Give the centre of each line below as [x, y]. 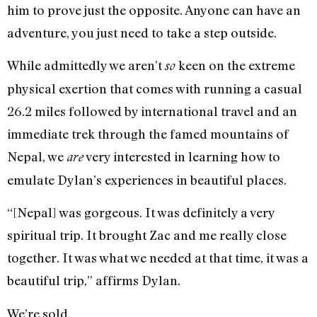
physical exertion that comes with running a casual [155, 88]
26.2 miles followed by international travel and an [152, 111]
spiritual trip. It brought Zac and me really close [147, 235]
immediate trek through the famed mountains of [148, 133]
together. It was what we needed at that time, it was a [158, 258]
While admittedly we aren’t [86, 65]
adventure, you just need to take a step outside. [143, 32]
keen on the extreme [235, 65]
